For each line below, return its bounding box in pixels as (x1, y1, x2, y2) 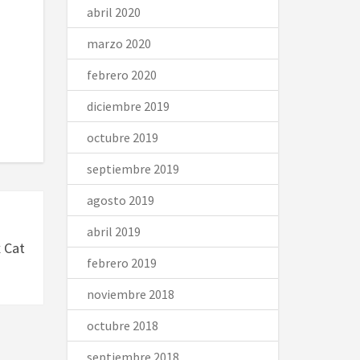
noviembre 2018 (86, 286, 174, 302)
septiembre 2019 (86, 161, 179, 177)
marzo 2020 (86, 35, 151, 51)
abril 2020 (86, 4, 141, 20)
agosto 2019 (86, 192, 154, 208)
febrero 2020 (86, 67, 157, 83)
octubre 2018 (86, 317, 158, 333)
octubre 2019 (86, 129, 158, 145)
